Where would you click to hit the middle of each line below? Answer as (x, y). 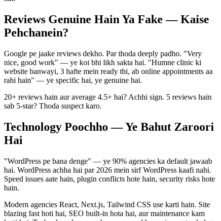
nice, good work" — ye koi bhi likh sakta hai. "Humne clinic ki (103, 63)
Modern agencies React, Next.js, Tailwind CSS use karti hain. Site (107, 205)
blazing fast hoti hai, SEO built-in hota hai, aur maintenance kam (104, 214)
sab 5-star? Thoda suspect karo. (53, 106)
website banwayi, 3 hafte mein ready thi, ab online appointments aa (108, 72)
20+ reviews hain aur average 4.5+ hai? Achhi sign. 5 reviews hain (108, 97)
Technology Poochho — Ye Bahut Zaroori (109, 127)
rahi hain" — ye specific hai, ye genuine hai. (73, 80)
